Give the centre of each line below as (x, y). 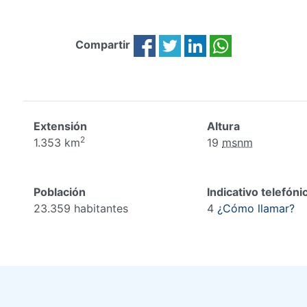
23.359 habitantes (81, 208)
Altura (224, 126)
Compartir (102, 45)
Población (59, 192)
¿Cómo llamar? (256, 208)
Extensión (60, 126)
